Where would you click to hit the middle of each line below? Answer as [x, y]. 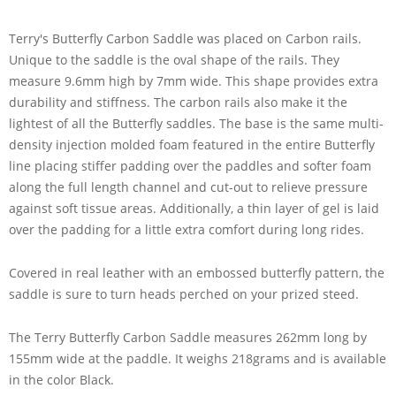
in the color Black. [61, 379]
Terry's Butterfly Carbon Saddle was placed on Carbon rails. [185, 38]
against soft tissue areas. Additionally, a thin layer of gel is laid [194, 208]
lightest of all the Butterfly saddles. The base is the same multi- [196, 123]
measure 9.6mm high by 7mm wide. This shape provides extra [194, 80]
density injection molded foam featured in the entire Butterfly [192, 144]
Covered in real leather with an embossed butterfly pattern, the [197, 272]
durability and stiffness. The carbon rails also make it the [178, 102]
